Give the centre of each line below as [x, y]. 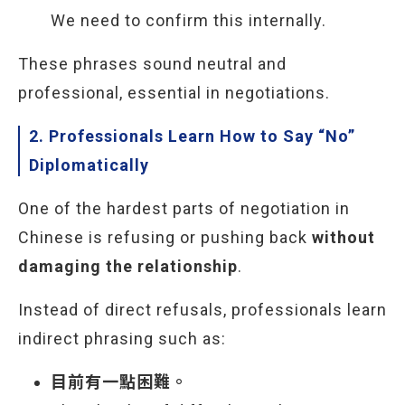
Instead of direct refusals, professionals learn [202, 310]
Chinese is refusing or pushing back [165, 237]
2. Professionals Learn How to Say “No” [192, 136]
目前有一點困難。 [119, 382]
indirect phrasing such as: [122, 339]
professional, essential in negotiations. [174, 93]
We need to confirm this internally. [188, 20]
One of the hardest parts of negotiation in [184, 208]
